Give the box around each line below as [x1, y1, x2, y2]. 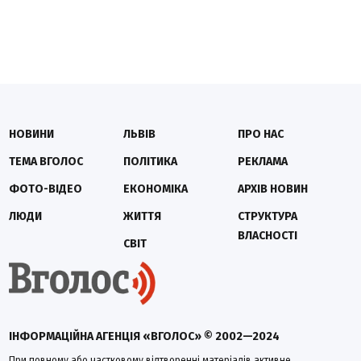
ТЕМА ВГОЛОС [9, 154, 84, 168]
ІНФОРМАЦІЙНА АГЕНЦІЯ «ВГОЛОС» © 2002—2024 [9, 329, 280, 343]
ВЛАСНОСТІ [237, 228, 297, 243]
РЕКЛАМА [237, 154, 288, 168]
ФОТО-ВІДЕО [9, 181, 83, 196]
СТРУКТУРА [237, 209, 297, 223]
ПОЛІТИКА [123, 154, 178, 168]
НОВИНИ [9, 127, 55, 141]
